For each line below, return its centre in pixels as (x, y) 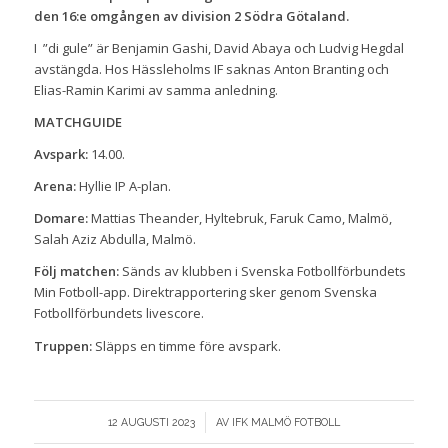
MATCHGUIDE (77, 122)
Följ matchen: (76, 271)
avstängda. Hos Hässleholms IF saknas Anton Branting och (211, 69)
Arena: (54, 186)
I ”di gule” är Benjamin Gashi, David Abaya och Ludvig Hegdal (218, 48)
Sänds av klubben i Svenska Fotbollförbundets (262, 271)
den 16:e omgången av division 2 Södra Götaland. (191, 16)
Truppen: (64, 345)
